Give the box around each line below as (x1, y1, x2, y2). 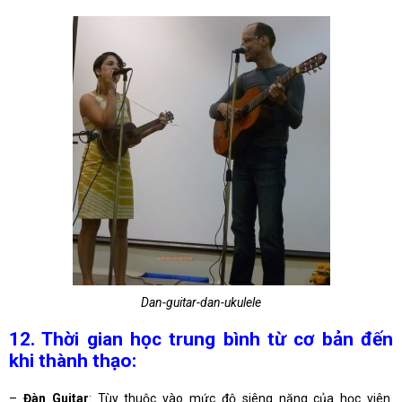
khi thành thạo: (9, 350, 136, 372)
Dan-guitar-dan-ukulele (141, 294, 261, 310)
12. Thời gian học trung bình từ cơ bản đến (9, 328, 393, 351)
